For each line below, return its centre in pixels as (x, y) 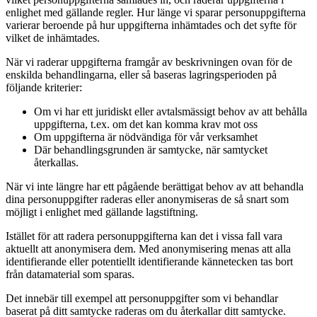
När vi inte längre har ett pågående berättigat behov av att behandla (155, 186)
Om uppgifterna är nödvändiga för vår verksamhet (146, 137)
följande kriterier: (44, 87)
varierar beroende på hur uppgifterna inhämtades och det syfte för (151, 25)
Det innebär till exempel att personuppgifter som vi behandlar (142, 298)
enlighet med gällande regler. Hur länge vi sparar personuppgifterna (156, 12)
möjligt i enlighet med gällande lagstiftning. (102, 212)
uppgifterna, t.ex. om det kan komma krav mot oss (146, 124)
